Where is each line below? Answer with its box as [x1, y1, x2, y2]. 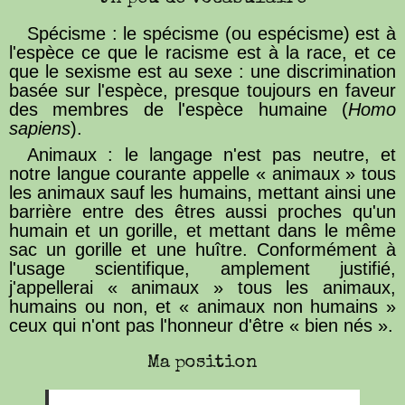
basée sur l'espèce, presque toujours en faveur [9, 80, 396, 100]
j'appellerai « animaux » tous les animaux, [9, 277, 396, 297]
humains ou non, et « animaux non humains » [9, 296, 396, 316]
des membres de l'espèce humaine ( [9, 99, 348, 119]
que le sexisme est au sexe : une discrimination [9, 61, 396, 81]
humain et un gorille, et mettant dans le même [9, 220, 396, 240]
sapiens [9, 118, 71, 138]
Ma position [147, 353, 258, 372]
